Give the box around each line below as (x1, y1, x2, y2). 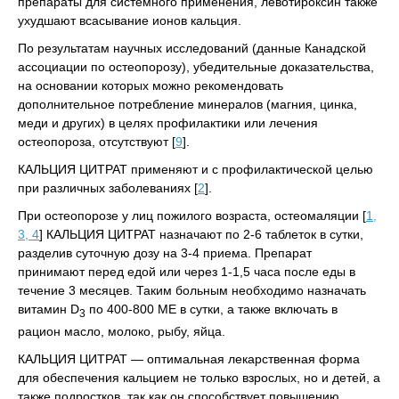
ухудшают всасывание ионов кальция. (18, 13, 241, 28)
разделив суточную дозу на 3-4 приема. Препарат (18, 246, 312, 260)
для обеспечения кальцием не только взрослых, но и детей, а (18, 370, 380, 385)
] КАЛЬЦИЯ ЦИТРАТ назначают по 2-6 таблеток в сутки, (39, 227, 363, 241)
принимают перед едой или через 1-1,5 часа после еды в (18, 265, 355, 279)
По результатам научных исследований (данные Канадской (18, 41, 366, 55)
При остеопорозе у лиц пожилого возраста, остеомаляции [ (18, 208, 366, 223)
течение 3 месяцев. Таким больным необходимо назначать (18, 283, 366, 297)
